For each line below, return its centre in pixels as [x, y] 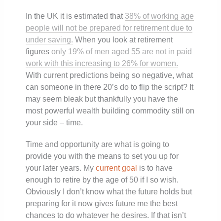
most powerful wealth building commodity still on [110, 110]
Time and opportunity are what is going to [98, 144]
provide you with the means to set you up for [102, 156]
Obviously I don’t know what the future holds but [109, 191]
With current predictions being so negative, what [110, 75]
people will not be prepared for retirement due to [109, 28]
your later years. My [61, 168]
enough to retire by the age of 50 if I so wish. [102, 180]
